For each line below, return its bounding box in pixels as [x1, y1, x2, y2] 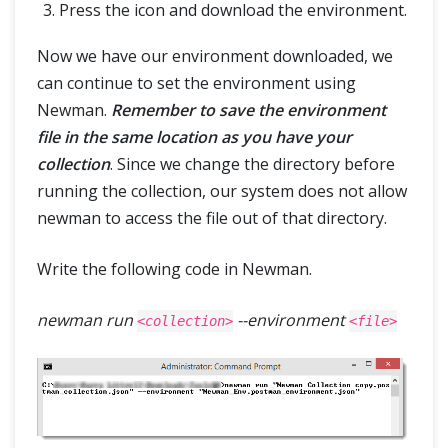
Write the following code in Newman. [37, 257, 312, 280]
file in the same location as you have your [37, 125, 352, 148]
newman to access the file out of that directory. [37, 206, 387, 229]
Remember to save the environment [111, 98, 386, 121]
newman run [37, 308, 137, 331]
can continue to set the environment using [37, 71, 356, 94]
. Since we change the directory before [110, 152, 395, 175]
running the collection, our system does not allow [37, 179, 407, 202]
